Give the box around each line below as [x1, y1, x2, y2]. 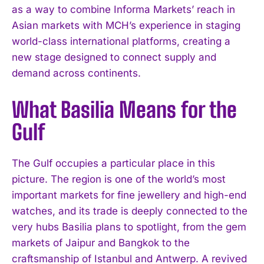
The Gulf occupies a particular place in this [12, 157, 215, 169]
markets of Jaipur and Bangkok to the [12, 236, 190, 249]
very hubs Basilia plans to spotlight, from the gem [12, 220, 246, 233]
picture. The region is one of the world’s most [12, 173, 226, 185]
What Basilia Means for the [12, 97, 237, 123]
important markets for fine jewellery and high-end [12, 189, 246, 201]
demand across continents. [12, 67, 141, 79]
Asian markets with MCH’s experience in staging [12, 19, 240, 31]
